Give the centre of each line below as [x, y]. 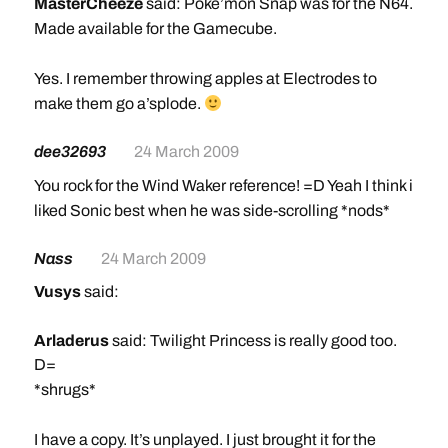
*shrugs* [64, 389]
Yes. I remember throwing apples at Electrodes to [205, 78]
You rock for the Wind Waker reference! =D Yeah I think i [223, 185]
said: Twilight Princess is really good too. [252, 340]
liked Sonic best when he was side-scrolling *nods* [211, 210]
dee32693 [71, 151]
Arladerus [71, 340]
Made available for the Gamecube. [155, 28]
